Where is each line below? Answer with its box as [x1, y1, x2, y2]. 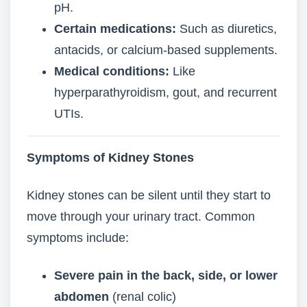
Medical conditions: [54, 64, 169, 78]
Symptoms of [27, 151, 108, 164]
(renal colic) [109, 290, 176, 304]
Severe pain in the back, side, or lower [54, 269, 278, 282]
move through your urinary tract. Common [27, 210, 255, 223]
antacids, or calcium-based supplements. [54, 43, 278, 57]
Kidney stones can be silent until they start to [27, 188, 271, 202]
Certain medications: [54, 22, 176, 36]
